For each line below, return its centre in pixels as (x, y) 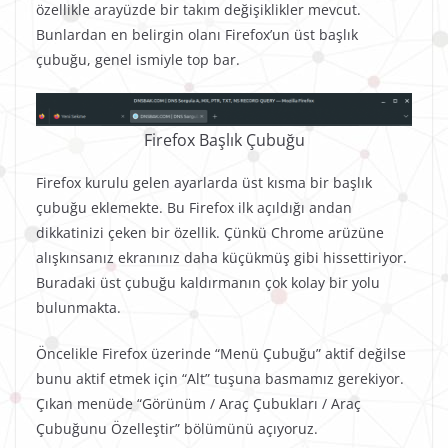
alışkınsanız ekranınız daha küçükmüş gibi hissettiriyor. (221, 257)
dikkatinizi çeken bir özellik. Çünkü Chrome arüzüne (210, 232)
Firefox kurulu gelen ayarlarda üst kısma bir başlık (204, 182)
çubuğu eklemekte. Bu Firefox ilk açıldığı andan (194, 207)
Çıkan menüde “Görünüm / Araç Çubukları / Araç (198, 403)
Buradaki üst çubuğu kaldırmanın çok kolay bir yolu (208, 282)
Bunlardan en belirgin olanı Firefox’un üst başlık (197, 35)
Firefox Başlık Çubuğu (224, 139)
